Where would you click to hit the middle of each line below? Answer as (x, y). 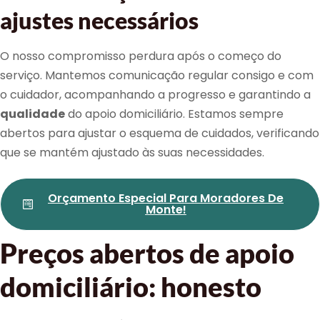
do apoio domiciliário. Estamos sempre (174, 114)
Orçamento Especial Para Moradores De (166, 199)
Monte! (166, 210)
